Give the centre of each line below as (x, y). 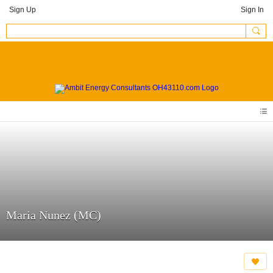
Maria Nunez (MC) (54, 215)
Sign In (252, 10)
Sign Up (23, 10)
